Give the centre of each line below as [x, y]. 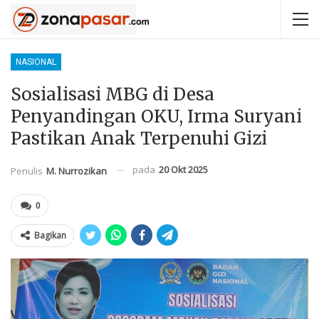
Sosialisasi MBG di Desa [113, 94]
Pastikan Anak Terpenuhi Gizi [139, 138]
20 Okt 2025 [183, 169]
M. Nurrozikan [77, 171]
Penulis [28, 171]
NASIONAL [36, 62]
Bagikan [50, 235]
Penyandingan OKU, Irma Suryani [156, 116]
